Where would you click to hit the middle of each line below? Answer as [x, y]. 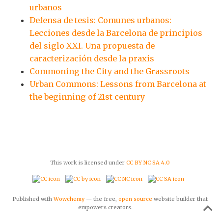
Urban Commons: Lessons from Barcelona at [118, 84]
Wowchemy [69, 199]
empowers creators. [105, 207]
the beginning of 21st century [87, 97]
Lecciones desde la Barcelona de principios [116, 33]
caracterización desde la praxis [92, 59]
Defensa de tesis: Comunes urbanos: [100, 20]
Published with [33, 199]
